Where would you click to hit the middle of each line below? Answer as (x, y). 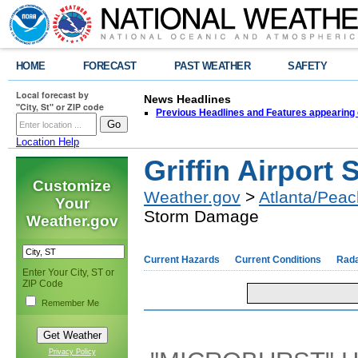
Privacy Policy (72, 352)
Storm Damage (201, 216)
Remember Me (70, 303)
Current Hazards (182, 260)
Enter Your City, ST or (68, 272)
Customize (72, 186)
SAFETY (308, 66)
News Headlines (187, 99)
